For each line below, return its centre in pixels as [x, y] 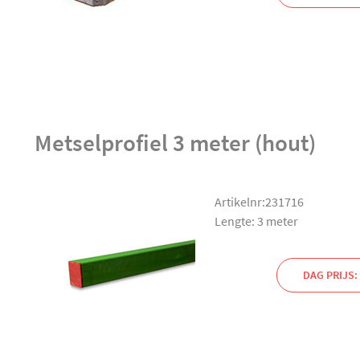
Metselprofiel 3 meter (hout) [175, 143]
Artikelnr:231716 [259, 201]
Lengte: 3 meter [256, 221]
